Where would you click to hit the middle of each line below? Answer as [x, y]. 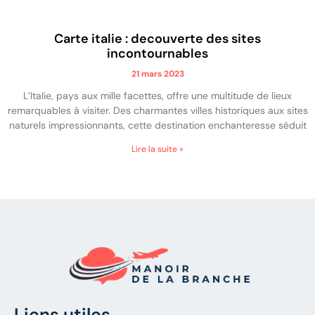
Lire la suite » [157, 149]
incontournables [157, 53]
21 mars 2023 [157, 73]
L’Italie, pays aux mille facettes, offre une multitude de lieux [157, 95]
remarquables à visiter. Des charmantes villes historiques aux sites [157, 110]
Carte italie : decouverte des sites [157, 38]
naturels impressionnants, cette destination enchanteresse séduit [157, 125]
